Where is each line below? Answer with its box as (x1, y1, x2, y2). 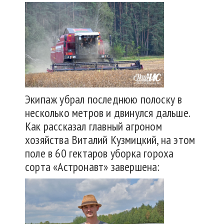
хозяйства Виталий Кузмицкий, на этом (25, 131, 195, 147)
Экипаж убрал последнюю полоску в (25, 91, 182, 107)
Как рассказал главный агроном (25, 118, 162, 134)
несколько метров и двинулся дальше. (25, 104, 189, 120)
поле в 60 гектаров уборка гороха (25, 145, 174, 161)
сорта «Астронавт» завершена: (25, 158, 160, 174)
